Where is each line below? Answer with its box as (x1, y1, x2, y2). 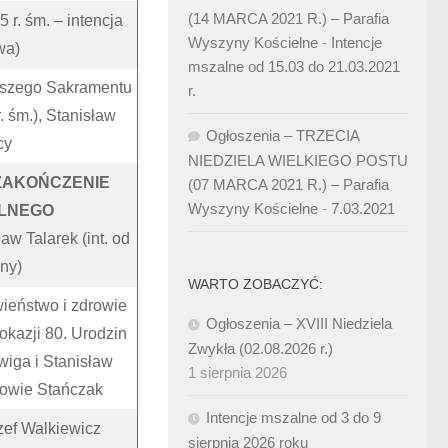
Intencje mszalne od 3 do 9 (206, 409, 381, 426)
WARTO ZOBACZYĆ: (188, 276, 323, 292)
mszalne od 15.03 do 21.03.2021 (188, 58, 400, 75)
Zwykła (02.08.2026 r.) (188, 340, 333, 357)
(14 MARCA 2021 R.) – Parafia (188, 10, 389, 27)
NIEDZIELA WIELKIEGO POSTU (188, 152, 408, 169)
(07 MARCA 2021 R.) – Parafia (188, 176, 389, 193)
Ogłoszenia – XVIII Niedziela (206, 315, 392, 332)
